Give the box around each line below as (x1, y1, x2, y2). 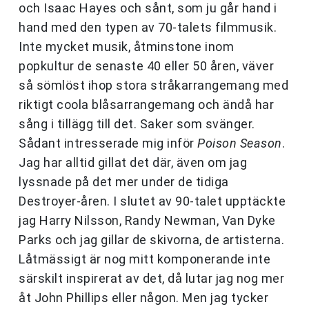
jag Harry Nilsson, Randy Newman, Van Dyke (19, 213, 276, 228)
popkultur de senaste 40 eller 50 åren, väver (19, 59, 274, 74)
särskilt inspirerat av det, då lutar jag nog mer (19, 271, 284, 286)
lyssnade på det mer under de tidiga (19, 175, 229, 190)
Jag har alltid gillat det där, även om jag (19, 155, 247, 170)
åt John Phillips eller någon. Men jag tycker (19, 290, 268, 306)
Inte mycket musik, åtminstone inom (19, 39, 234, 54)
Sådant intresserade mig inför (19, 136, 197, 151)
